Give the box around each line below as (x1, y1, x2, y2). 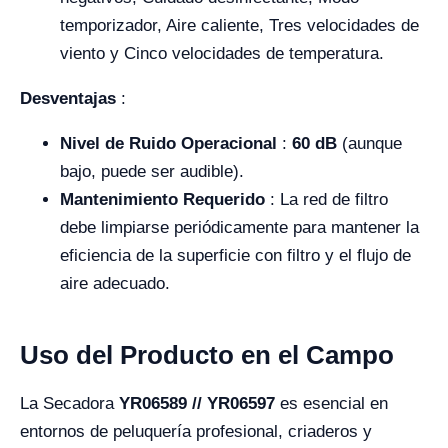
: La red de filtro (265, 190, 388, 209)
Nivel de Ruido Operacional (60, 134, 277, 153)
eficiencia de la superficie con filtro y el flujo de (60, 246, 411, 265)
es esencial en (280, 394, 388, 413)
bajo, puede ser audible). (60, 162, 244, 181)
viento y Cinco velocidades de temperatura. (60, 44, 384, 63)
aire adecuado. (60, 274, 170, 293)
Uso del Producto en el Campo (20, 340, 394, 370)
